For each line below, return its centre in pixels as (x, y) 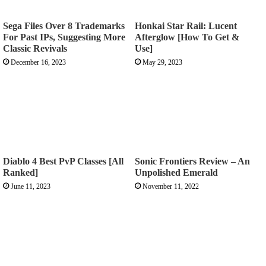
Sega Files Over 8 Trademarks (64, 26)
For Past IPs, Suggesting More (64, 37)
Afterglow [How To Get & (187, 37)
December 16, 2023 (38, 62)
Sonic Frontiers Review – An (192, 161)
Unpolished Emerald (176, 172)
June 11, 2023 (31, 186)
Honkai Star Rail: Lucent (186, 26)
